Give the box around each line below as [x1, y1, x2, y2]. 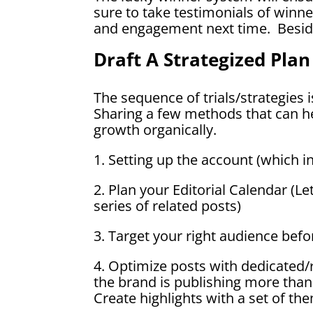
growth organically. [94, 119, 217, 139]
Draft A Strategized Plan [94, 46, 311, 72]
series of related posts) [94, 196, 242, 215]
